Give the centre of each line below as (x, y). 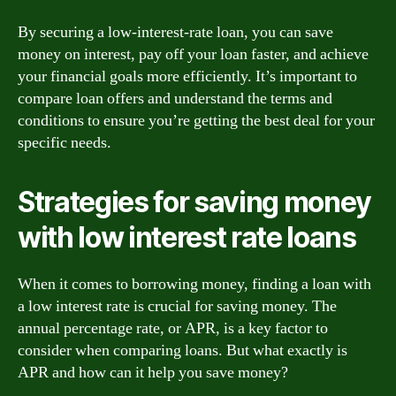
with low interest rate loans (187, 237)
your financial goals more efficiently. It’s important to (187, 76)
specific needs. (65, 143)
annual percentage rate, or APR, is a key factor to (173, 328)
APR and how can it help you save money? (153, 373)
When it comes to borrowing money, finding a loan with (194, 284)
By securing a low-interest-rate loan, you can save (175, 32)
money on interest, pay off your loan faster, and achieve (193, 54)
